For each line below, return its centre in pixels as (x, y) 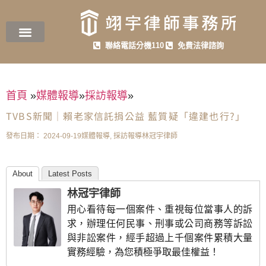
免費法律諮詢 (200, 46)
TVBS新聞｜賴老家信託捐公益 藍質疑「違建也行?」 (126, 116)
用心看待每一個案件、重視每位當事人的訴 (160, 210)
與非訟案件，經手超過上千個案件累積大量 (160, 238)
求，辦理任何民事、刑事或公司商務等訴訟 (160, 224)
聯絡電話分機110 (135, 46)
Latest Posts (70, 174)
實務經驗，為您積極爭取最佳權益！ (143, 252)
